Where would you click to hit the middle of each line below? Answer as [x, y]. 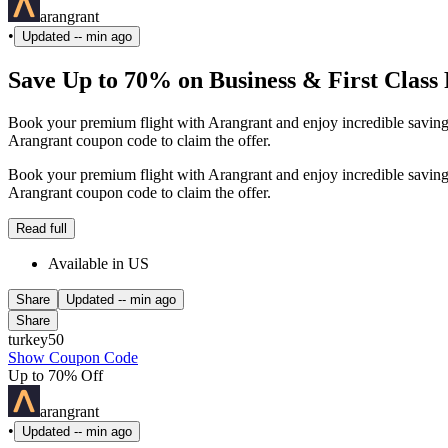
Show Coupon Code [73, 358]
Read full [41, 229]
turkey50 [36, 340]
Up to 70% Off [55, 376]
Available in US [98, 264]
